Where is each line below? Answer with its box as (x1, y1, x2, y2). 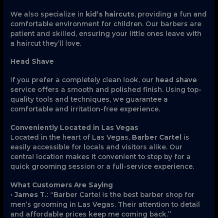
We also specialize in (10, 10, 86, 18)
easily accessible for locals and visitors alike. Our (10, 143, 183, 151)
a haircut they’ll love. (10, 39, 82, 47)
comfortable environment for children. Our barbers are (10, 19, 202, 28)
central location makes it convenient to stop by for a (10, 152, 191, 161)
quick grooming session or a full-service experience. (10, 162, 195, 170)
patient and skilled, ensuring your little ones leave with (10, 29, 202, 37)
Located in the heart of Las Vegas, (10, 133, 132, 141)
